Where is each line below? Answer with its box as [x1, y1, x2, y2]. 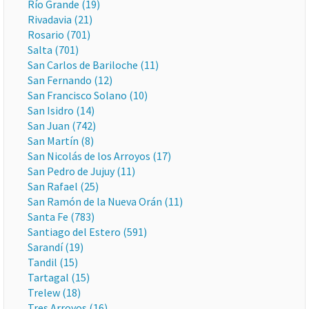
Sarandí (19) [28, 240, 83, 254]
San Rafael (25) [28, 179, 99, 193]
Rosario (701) [28, 28, 90, 41]
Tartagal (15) [28, 270, 90, 284]
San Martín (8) [28, 134, 94, 148]
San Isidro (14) [28, 103, 94, 117]
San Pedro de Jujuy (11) [28, 164, 135, 178]
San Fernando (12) [28, 73, 112, 87]
